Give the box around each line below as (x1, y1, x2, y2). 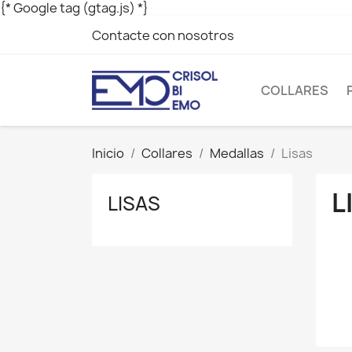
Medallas (210, 144, 264, 162)
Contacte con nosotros (92, 27, 234, 44)
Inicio (92, 144, 124, 162)
